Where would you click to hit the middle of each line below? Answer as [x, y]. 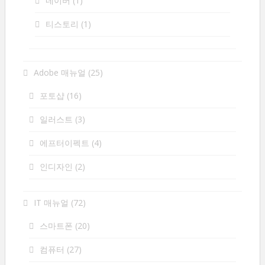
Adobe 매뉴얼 [60, 72]
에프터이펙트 [64, 143]
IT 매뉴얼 [51, 203]
